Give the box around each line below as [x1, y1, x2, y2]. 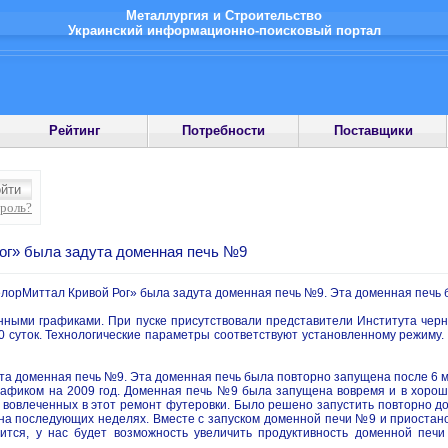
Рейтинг [49, 123, 101, 138]
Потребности [182, 123, 266, 138]
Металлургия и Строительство [126, 8, 322, 23]
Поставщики [333, 123, 413, 138]
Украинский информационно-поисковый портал [67, 23, 381, 38]
